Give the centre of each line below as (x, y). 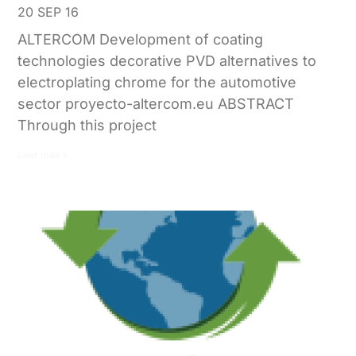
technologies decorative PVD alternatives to (167, 61)
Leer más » (43, 155)
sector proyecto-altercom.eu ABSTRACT (156, 104)
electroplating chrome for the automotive (157, 83)
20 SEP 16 (48, 12)
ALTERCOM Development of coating (141, 40)
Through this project (87, 126)
